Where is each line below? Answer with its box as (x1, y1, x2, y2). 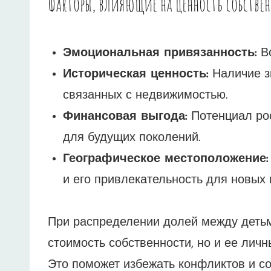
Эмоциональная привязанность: (63, 47, 257, 60)
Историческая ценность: (63, 68, 209, 81)
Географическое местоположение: (63, 153, 269, 166)
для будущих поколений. (63, 132, 200, 145)
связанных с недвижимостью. (63, 90, 227, 102)
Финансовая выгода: (63, 111, 188, 123)
